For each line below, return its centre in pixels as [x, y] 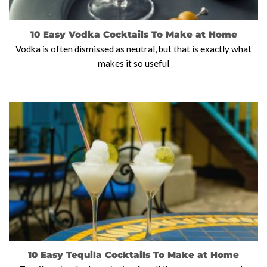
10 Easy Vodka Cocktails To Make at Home [133, 34]
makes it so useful [133, 63]
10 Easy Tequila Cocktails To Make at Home [133, 255]
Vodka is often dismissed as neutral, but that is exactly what [133, 49]
